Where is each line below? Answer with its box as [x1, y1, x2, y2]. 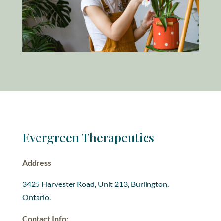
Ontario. [22, 192, 52, 202]
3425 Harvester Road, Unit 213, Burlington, [22, 179, 169, 189]
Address [22, 158, 51, 168]
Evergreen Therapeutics [22, 129, 154, 146]
